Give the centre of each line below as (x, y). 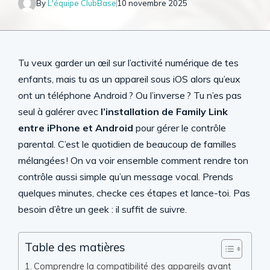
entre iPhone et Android (76, 128)
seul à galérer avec (59, 111)
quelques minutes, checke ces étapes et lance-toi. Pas (134, 193)
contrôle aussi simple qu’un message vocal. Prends (126, 177)
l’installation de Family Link (164, 111)
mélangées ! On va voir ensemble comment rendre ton (133, 160)
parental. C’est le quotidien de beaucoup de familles (127, 144)
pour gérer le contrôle (180, 128)
